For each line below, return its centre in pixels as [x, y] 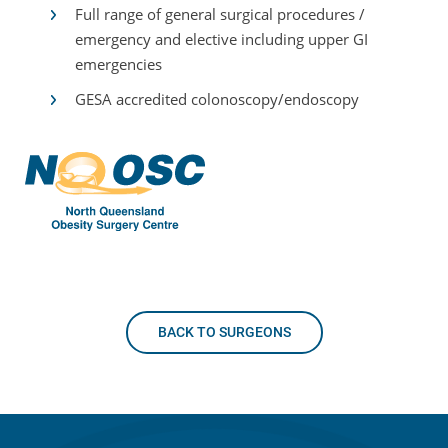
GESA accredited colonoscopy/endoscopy [217, 99]
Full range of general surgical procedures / [220, 14]
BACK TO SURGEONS [224, 331]
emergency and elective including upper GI [221, 39]
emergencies [118, 64]
